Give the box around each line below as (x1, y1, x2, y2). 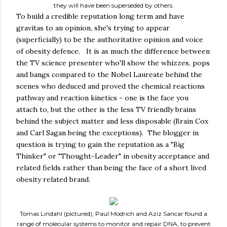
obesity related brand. (16, 174, 90, 184)
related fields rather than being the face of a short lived (16, 163, 206, 172)
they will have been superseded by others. (53, 1, 174, 9)
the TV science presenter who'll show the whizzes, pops (16, 58, 210, 67)
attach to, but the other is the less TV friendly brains (16, 104, 196, 114)
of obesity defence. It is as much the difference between (16, 46, 210, 56)
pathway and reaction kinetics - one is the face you (16, 93, 188, 102)
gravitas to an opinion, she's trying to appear (16, 23, 170, 32)
